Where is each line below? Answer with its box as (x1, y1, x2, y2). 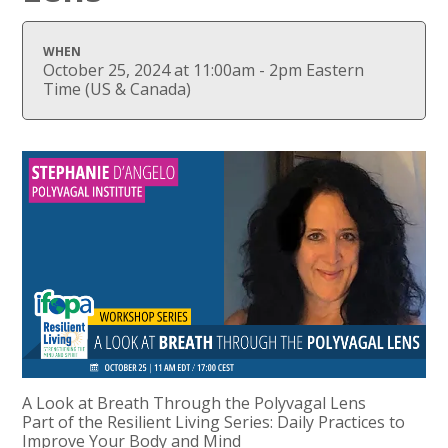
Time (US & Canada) (43, 77, 192, 100)
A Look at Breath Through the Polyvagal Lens (22, 391, 367, 414)
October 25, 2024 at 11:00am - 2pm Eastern (43, 58, 365, 81)
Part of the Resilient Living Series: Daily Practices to (22, 410, 406, 433)
